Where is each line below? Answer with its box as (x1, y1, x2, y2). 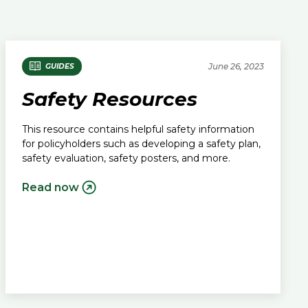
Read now (22, 180, 79, 194)
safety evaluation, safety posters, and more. (22, 151, 230, 164)
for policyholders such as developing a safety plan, (22, 137, 261, 150)
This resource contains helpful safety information (22, 122, 254, 135)
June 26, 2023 (208, 60, 264, 71)
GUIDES (45, 61, 74, 71)
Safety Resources (22, 87, 197, 111)
